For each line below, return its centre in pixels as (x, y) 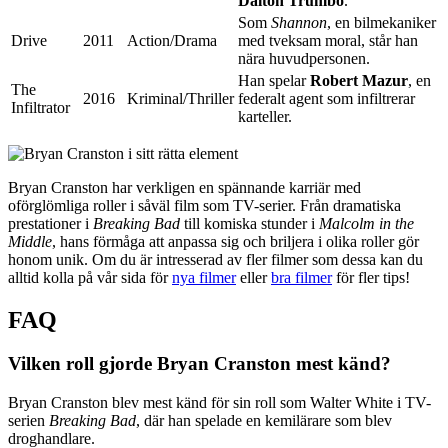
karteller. (265, 116)
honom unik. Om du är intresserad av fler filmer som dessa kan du (215, 259)
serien (28, 421)
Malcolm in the (366, 223)
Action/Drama (172, 40)
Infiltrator (40, 107)
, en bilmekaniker (381, 22)
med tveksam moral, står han (328, 40)
